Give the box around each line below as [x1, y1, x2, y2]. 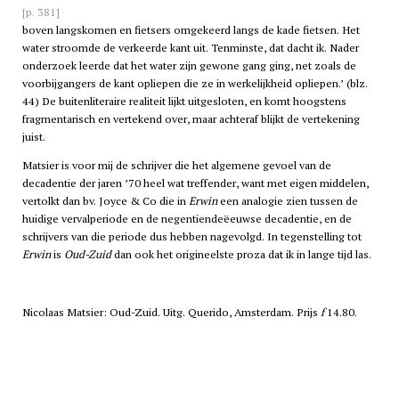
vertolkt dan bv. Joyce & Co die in [21, 193, 189, 209]
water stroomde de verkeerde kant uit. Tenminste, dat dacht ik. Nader [21, 39, 359, 55]
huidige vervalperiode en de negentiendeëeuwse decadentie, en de [21, 211, 352, 227]
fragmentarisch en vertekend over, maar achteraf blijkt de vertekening [21, 110, 360, 126]
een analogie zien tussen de [216, 193, 358, 209]
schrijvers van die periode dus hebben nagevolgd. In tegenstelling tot [21, 229, 362, 245]
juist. [21, 128, 45, 144]
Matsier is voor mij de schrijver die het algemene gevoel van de [21, 158, 331, 174]
